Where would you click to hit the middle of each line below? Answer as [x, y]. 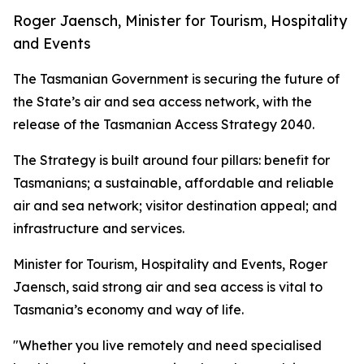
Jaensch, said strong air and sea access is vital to [168, 287]
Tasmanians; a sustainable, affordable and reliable [173, 183]
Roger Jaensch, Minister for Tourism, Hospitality [180, 20]
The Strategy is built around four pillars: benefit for [171, 160]
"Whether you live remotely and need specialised [167, 345]
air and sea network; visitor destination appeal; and [175, 206]
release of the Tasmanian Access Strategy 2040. [164, 124]
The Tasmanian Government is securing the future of [176, 79]
